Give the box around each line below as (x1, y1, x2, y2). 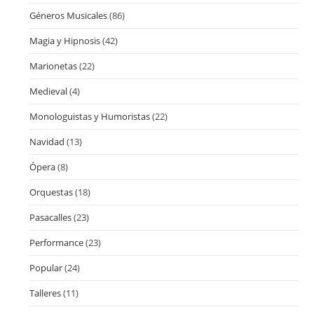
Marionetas (29, 59, 78, 72)
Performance (29, 235, 84, 249)
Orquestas (29, 185, 74, 198)
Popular (29, 261, 63, 274)
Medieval (29, 84, 68, 97)
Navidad (29, 135, 65, 148)
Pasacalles (29, 210, 72, 224)
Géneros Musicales (29, 8, 108, 22)
